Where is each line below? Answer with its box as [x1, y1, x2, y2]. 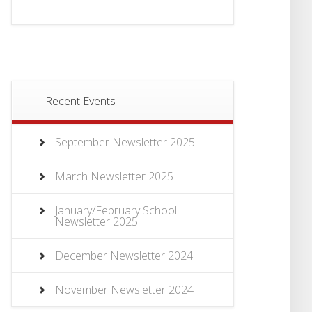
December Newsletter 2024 [55, 248, 193, 264]
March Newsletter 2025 [55, 169, 173, 185]
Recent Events [45, 93, 116, 109]
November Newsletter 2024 [55, 282, 194, 298]
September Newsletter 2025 [55, 134, 195, 150]
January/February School [55, 203, 177, 219]
